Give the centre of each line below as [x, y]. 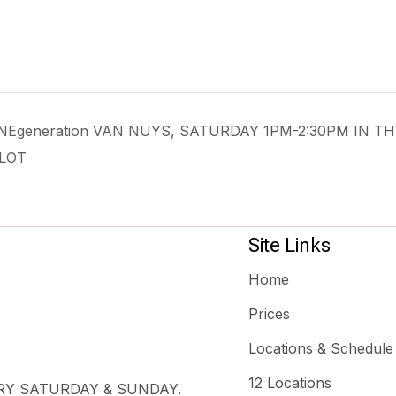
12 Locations [290, 382]
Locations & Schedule [321, 348]
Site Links [289, 245]
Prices [269, 313]
